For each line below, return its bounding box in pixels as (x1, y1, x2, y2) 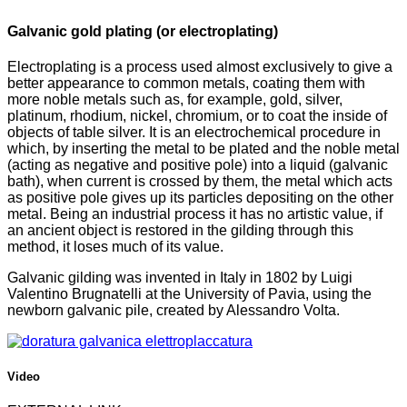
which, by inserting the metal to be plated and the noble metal (7, 140, 400, 156)
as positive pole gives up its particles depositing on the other (7, 189, 393, 205)
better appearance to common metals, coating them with (7, 74, 365, 91)
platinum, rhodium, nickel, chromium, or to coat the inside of (7, 107, 387, 124)
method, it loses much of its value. (7, 238, 223, 254)
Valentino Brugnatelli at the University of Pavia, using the (7, 285, 372, 302)
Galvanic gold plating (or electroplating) (7, 23, 278, 39)
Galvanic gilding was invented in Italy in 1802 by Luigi (7, 269, 352, 285)
